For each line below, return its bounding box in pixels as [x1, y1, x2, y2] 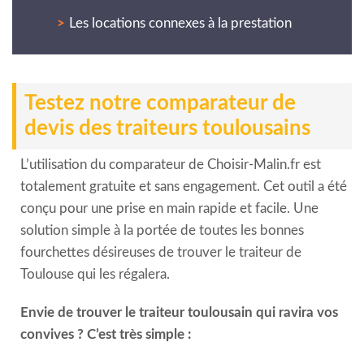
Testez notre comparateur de [24, 92, 296, 114]
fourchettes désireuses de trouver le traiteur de [20, 245, 301, 259]
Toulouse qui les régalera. [20, 266, 170, 281]
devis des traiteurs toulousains [24, 117, 310, 139]
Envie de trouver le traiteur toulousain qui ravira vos [20, 305, 338, 319]
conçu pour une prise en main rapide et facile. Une [20, 201, 318, 215]
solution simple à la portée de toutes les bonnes [20, 223, 304, 237]
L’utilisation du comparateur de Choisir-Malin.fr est [20, 157, 321, 171]
